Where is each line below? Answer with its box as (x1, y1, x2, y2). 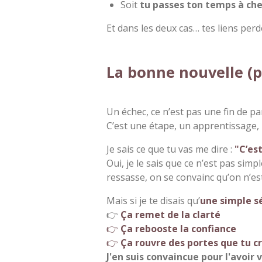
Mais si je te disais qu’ (106, 194, 200, 207)
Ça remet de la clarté (120, 208, 220, 221)
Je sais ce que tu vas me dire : (106, 142, 235, 156)
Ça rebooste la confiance (120, 222, 236, 235)
